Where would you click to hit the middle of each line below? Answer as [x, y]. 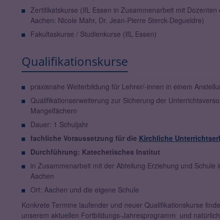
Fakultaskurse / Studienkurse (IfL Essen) [93, 34]
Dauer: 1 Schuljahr [59, 124]
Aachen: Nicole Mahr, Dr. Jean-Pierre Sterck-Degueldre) [117, 20]
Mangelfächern [54, 111]
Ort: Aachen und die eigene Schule [84, 190]
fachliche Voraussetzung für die [84, 138]
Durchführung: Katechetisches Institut [95, 152]
